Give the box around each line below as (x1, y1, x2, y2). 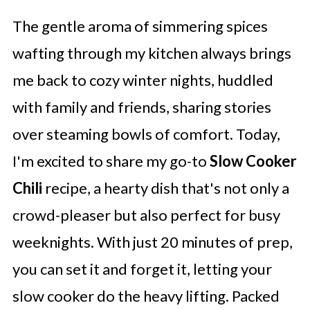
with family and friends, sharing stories (12, 98, 271, 116)
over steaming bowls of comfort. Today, (12, 125, 280, 143)
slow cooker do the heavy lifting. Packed (12, 286, 280, 305)
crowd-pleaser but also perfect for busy (12, 206, 280, 224)
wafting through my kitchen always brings (12, 44, 291, 62)
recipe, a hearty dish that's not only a (42, 179, 289, 197)
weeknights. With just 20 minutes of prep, (12, 232, 293, 251)
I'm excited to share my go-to (12, 152, 210, 170)
